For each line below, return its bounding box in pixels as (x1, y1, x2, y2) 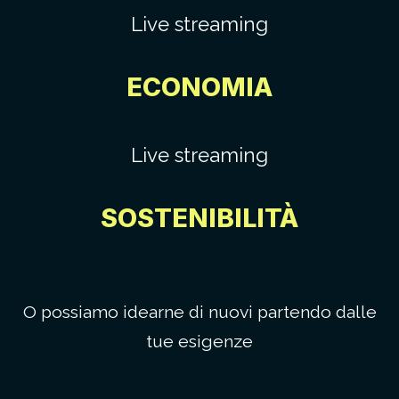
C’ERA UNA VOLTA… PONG (28, 24, 251, 46)
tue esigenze (146, 330, 253, 352)
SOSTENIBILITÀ (101, 201, 298, 233)
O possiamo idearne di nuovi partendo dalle (22, 301, 377, 322)
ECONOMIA (126, 70, 273, 102)
